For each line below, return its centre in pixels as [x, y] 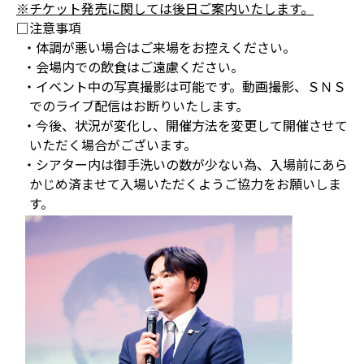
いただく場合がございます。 [113, 145]
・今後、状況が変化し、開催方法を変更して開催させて [185, 126]
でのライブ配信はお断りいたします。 [139, 106]
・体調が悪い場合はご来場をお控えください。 [159, 48]
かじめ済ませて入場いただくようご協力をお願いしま [185, 184]
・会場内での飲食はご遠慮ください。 [133, 67]
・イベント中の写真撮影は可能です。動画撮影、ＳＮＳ [184, 87]
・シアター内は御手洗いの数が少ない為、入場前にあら [185, 165]
